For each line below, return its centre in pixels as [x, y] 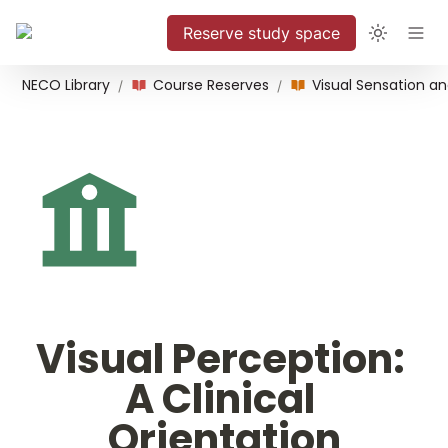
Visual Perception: [220, 359]
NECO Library [66, 84]
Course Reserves [211, 84]
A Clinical [220, 399]
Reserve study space [261, 32]
